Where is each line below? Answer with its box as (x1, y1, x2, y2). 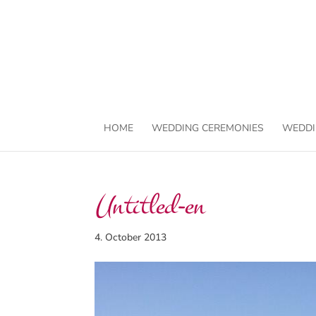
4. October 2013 (95, 231, 167, 244)
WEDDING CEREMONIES (151, 121, 264, 135)
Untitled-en (95, 186, 205, 225)
